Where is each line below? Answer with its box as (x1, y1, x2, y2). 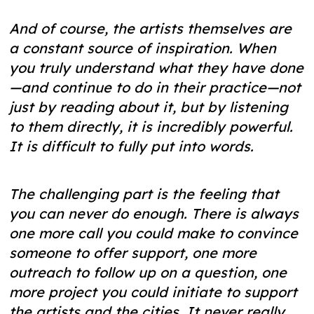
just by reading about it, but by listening (9, 98, 289, 116)
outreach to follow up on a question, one (9, 264, 287, 282)
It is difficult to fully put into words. (9, 137, 254, 156)
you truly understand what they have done (9, 59, 304, 77)
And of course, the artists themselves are (9, 20, 292, 38)
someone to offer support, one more (9, 244, 257, 262)
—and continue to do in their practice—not (9, 78, 301, 97)
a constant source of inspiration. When (9, 39, 277, 57)
